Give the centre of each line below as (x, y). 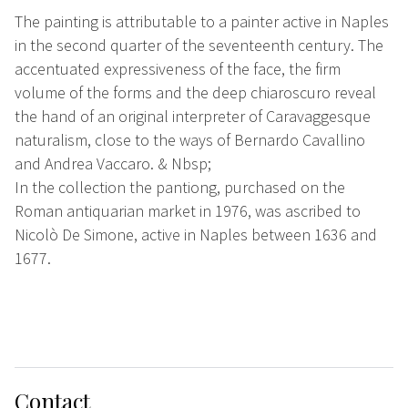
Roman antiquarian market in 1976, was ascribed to (188, 211)
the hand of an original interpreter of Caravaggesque (193, 117)
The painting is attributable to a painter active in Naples (202, 22)
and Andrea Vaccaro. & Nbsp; (113, 164)
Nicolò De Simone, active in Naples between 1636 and (196, 235)
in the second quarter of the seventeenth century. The (199, 46)
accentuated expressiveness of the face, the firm (178, 69)
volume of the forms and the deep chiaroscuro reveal (195, 93)
